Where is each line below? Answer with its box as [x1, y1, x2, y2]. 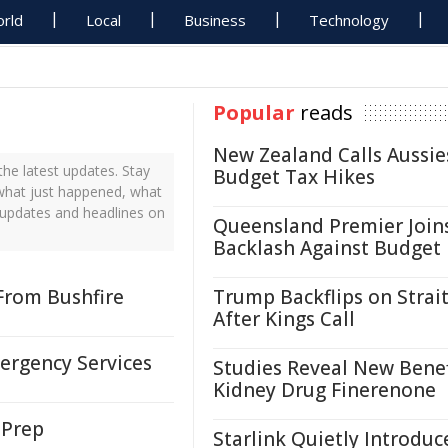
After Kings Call [213, 306, 355, 332]
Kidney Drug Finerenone [213, 377, 436, 403]
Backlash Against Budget [213, 235, 441, 261]
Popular [213, 99, 295, 126]
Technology [309, 10, 390, 30]
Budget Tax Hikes [213, 164, 375, 190]
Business [184, 10, 247, 30]
